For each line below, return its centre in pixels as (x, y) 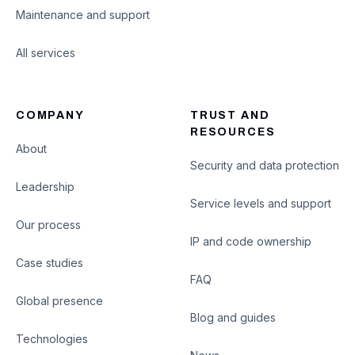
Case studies (50, 263)
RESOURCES (233, 132)
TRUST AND (230, 115)
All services (46, 53)
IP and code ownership (251, 241)
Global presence (59, 301)
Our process (48, 225)
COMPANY (50, 115)
